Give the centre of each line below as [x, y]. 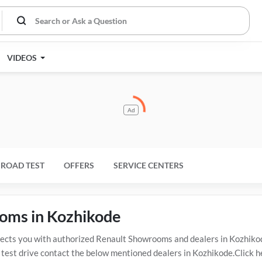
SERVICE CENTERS [149, 165]
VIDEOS [23, 58]
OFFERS [79, 165]
